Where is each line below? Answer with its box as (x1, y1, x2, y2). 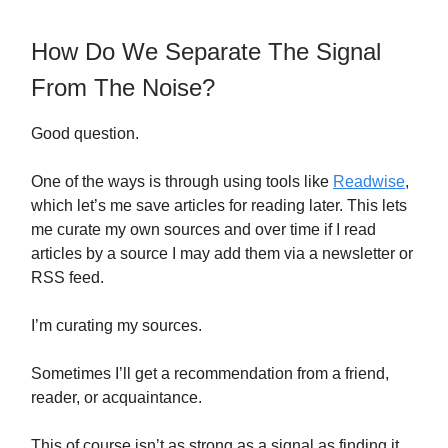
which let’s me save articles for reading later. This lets (31, 196, 407, 214)
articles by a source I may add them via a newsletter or (31, 244, 413, 262)
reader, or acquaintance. (31, 388, 202, 406)
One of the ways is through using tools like (31, 172, 333, 190)
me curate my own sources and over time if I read (31, 220, 376, 238)
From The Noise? (31, 73, 215, 101)
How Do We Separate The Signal (31, 37, 381, 65)
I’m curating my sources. (31, 316, 202, 334)
